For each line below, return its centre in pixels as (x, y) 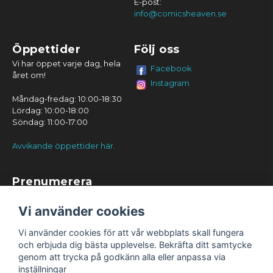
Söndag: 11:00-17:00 (50, 122)
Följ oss (157, 49)
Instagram (170, 83)
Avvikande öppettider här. (64, 146)
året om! (29, 75)
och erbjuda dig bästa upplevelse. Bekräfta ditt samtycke (135, 244)
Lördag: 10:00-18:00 (51, 110)
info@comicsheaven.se (180, 13)
